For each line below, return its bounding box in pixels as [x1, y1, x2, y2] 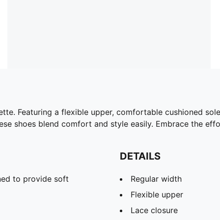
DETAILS [120, 150, 161, 162]
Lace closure [131, 205, 178, 215]
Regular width [131, 173, 182, 184]
